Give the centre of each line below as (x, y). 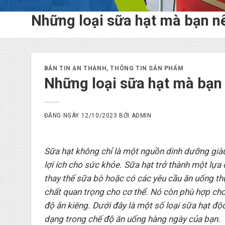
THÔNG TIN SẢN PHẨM (147, 69)
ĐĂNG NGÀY (63, 115)
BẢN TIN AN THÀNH (75, 69)
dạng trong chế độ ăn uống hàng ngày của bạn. (132, 219)
